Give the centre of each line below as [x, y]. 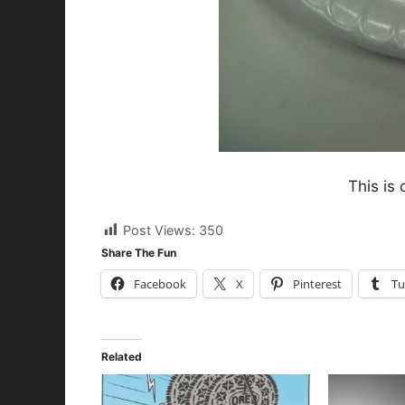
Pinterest [317, 284]
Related [122, 357]
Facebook [160, 284]
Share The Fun [139, 253]
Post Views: [159, 230]
